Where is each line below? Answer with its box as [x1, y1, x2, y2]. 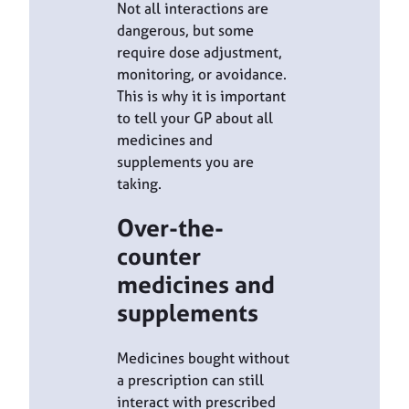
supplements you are [117, 151, 254, 172]
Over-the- [117, 212, 224, 245]
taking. [117, 173, 162, 194]
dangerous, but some [117, 19, 254, 40]
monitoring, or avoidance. [117, 63, 287, 84]
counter [117, 240, 201, 273]
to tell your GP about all [117, 107, 273, 128]
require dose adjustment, [117, 41, 282, 62]
